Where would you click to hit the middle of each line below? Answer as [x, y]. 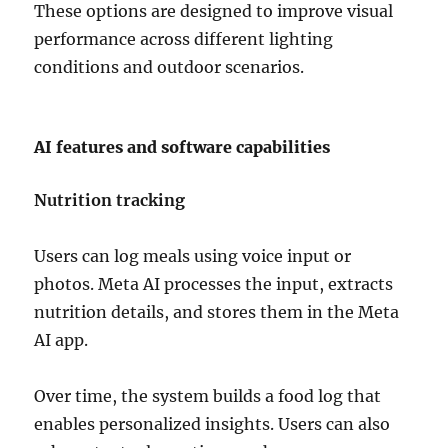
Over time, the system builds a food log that [208, 396]
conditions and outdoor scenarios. [169, 67]
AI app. [61, 340]
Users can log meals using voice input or [193, 256]
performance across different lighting [184, 39]
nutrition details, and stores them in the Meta [217, 312]
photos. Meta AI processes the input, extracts [214, 284]
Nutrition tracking [110, 200]
